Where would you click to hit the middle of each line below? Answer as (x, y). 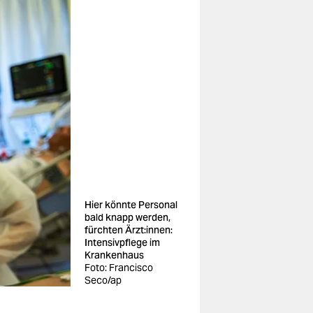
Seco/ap (103, 280)
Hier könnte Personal (131, 205)
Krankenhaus (114, 255)
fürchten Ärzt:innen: (129, 230)
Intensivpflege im (122, 242)
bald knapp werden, (128, 217)
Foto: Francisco (119, 268)
